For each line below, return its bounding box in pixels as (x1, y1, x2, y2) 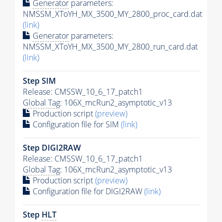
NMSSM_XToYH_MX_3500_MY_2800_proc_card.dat (23, 8, 202, 19)
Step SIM (23, 75, 56, 86)
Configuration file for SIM (31, 118, 121, 130)
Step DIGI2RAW (23, 142, 81, 153)
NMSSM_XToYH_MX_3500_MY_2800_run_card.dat (23, 41, 198, 52)
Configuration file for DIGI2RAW (31, 185, 144, 197)
